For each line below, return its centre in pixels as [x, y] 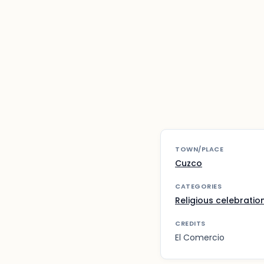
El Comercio [200, 237]
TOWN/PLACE [199, 149]
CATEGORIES [198, 186]
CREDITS [190, 223]
